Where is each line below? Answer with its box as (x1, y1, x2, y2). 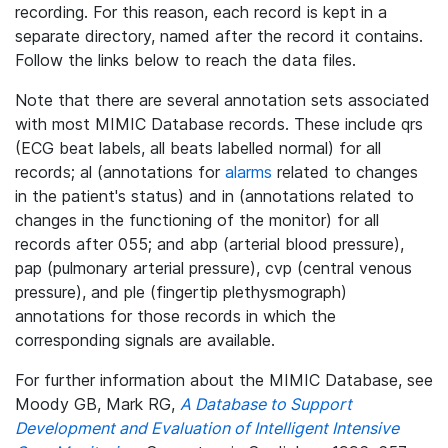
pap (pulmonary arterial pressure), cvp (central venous (15, 258, 412, 278)
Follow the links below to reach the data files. (15, 50, 356, 70)
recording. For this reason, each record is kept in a (15, 2, 387, 22)
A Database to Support (180, 394, 352, 414)
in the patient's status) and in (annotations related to (15, 186, 414, 206)
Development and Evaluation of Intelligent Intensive (15, 418, 399, 438)
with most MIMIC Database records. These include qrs (15, 114, 423, 134)
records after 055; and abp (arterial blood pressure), (15, 234, 404, 254)
